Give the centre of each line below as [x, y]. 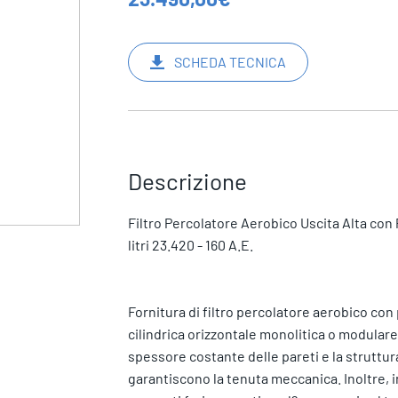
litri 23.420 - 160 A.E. [190, 245]
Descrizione [187, 181]
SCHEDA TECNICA [230, 62]
